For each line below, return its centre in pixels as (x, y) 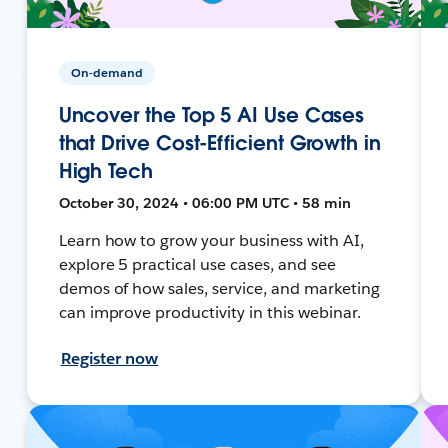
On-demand (106, 72)
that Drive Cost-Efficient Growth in (219, 142)
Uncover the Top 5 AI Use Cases (211, 114)
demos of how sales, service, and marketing (219, 288)
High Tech (105, 170)
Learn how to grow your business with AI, (211, 240)
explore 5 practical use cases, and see (197, 264)
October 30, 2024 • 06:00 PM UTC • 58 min (204, 202)
